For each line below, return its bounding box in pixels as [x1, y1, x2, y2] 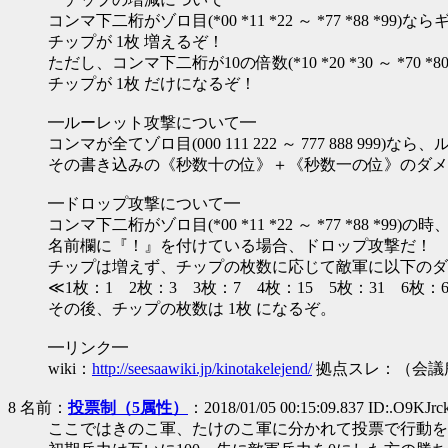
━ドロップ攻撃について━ [48, 195, 240, 212]
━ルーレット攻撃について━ [48, 114, 256, 131]
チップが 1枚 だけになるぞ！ [48, 75, 256, 92]
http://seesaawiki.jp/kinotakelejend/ [92, 360, 312, 377]
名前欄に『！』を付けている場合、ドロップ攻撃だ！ [48, 237, 432, 254]
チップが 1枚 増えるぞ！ [48, 33, 224, 50]
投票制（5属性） [68, 399, 188, 416]
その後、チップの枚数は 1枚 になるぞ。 [48, 300, 336, 317]
